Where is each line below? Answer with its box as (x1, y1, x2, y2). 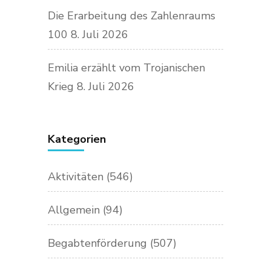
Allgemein (48, 202, 100, 217)
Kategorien (48, 131, 106, 146)
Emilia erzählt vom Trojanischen (48, 60, 205, 75)
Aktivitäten (48, 169, 103, 184)
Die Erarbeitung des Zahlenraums (48, 8, 215, 23)
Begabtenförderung (48, 235, 147, 250)
